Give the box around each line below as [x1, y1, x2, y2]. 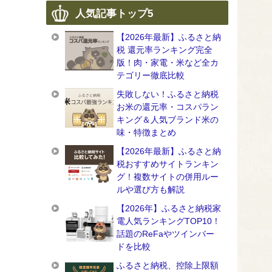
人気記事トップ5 [75, 8, 153, 20]
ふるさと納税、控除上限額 [117, 260, 219, 271]
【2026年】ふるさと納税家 [117, 203, 221, 214]
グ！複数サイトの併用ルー [117, 172, 219, 182]
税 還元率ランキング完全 [117, 45, 212, 55]
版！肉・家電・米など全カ [117, 58, 219, 68]
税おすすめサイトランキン [117, 159, 219, 169]
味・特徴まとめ [117, 127, 176, 138]
